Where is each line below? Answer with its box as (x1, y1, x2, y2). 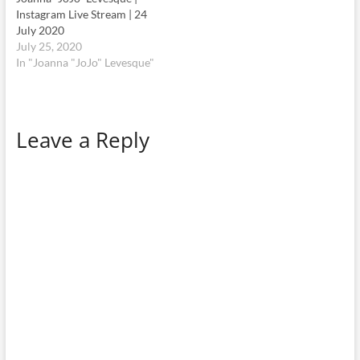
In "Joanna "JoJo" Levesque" (15, 55, 154, 69)
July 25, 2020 (15, 39, 82, 53)
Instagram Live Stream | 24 (15, 6, 147, 21)
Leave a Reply (15, 125, 149, 154)
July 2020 (15, 22, 64, 37)
